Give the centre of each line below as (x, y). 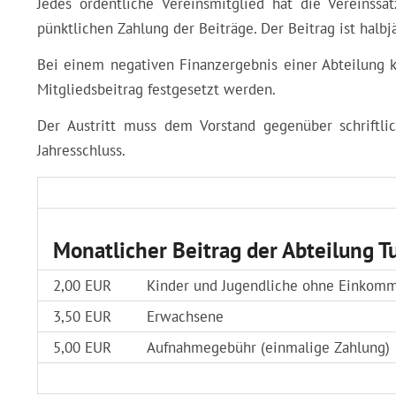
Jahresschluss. (81, 150)
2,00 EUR (82, 286)
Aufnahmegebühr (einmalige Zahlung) (268, 348)
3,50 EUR (82, 317)
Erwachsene (185, 317)
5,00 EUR (82, 348)
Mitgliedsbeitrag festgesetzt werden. (156, 90)
